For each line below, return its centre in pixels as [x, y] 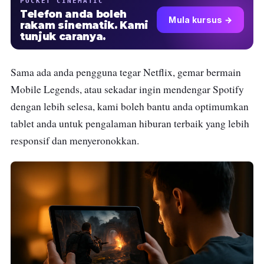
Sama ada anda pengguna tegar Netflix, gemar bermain [126, 72]
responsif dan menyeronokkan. [75, 141]
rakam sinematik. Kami [84, 26]
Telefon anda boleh [73, 14]
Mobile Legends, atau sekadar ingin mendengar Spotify [127, 90]
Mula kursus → [200, 19]
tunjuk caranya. [63, 37]
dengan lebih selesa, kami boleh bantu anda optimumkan [130, 107]
